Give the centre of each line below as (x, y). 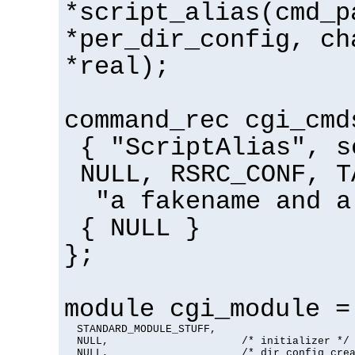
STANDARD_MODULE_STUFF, (140, 330)
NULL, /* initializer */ (207, 342)
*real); (117, 68)
